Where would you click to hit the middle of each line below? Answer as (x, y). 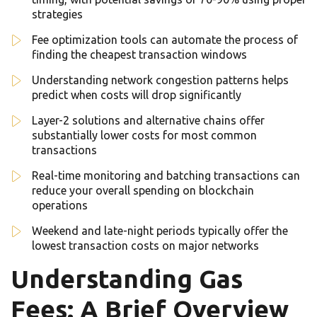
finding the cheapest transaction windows (139, 55)
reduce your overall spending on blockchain (143, 191)
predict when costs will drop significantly (137, 95)
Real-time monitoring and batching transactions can (166, 176)
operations (60, 206)
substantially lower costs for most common (144, 136)
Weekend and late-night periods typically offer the (160, 231)
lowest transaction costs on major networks (145, 246)
